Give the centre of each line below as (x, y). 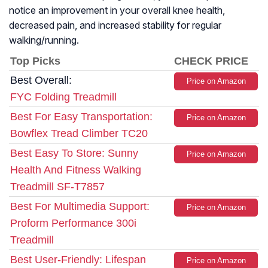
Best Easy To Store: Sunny (74, 153)
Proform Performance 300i (73, 223)
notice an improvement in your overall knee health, (117, 10)
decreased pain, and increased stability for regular (115, 25)
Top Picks (35, 61)
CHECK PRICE (211, 61)
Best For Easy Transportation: (81, 117)
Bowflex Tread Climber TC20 (79, 134)
